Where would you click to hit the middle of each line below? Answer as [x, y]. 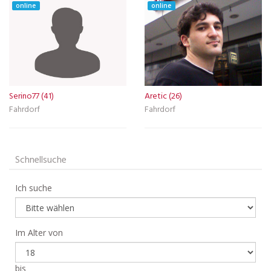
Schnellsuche [41, 160]
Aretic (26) [163, 96]
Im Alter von [39, 233]
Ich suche [34, 188]
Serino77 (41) [31, 96]
